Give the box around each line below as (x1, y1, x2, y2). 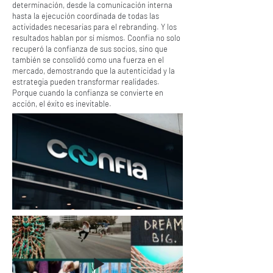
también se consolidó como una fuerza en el (12, 55, 164, 65)
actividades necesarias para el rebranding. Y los (12, 22, 177, 32)
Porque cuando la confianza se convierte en (12, 88, 163, 97)
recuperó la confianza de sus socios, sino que (12, 44, 168, 54)
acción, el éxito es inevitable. (12, 99, 113, 108)
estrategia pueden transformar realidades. (12, 77, 160, 87)
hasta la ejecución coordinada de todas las (12, 11, 159, 21)
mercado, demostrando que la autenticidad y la (12, 66, 175, 76)
